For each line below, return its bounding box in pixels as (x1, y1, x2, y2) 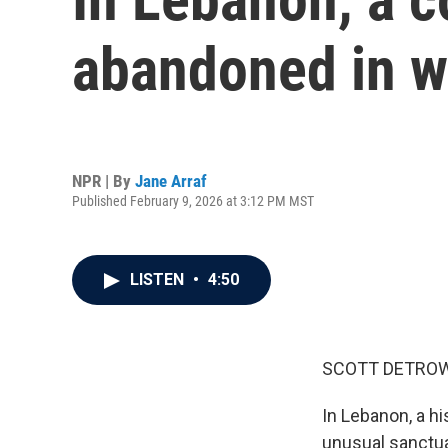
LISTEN (130, 270, 188, 289)
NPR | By (72, 170, 135, 191)
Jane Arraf (135, 170, 207, 191)
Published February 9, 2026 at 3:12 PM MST (72, 192, 314, 209)
